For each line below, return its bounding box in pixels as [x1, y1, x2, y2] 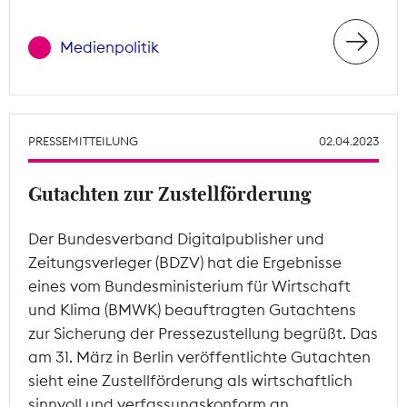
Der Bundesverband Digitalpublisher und [28, 228, 324, 249]
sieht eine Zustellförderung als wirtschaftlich [28, 370, 352, 391]
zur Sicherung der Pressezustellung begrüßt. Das [28, 323, 378, 343]
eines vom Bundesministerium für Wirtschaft [28, 275, 351, 296]
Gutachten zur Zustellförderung [28, 184, 312, 204]
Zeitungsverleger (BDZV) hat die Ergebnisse [28, 252, 342, 273]
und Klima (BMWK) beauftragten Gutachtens [28, 299, 356, 320]
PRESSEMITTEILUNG [28, 133, 138, 148]
